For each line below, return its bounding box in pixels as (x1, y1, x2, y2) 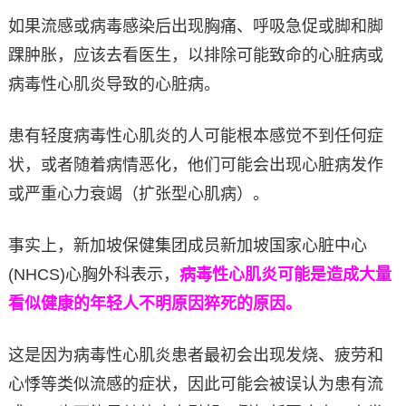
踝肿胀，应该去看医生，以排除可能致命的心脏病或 (7, 46, 383, 65)
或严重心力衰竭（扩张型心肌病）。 (7, 185, 269, 204)
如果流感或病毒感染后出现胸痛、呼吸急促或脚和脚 (7, 17, 383, 36)
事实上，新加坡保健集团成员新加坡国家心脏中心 (7, 237, 367, 256)
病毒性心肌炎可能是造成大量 (179, 266, 391, 285)
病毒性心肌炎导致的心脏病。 (7, 75, 220, 94)
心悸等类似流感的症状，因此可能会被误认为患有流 (7, 375, 383, 394)
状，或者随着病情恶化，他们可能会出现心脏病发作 (7, 156, 383, 175)
